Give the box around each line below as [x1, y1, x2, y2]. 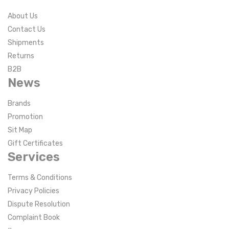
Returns [8, 52, 34, 60]
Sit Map [8, 126, 32, 134]
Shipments [8, 38, 44, 47]
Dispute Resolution [8, 200, 70, 209]
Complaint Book [8, 213, 60, 222]
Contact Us [8, 25, 45, 34]
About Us [8, 12, 38, 20]
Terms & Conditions [8, 173, 72, 182]
